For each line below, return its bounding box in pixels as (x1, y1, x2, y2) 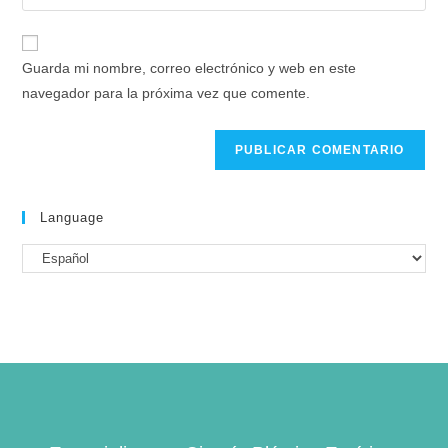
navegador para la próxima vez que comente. (22, 85, 311, 101)
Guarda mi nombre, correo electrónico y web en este (22, 60, 357, 76)
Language (40, 210, 105, 225)
